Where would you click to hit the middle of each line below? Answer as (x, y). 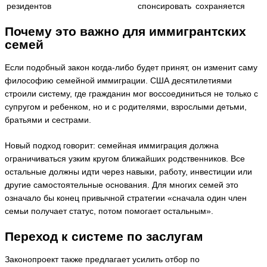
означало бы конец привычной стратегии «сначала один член (126, 198)
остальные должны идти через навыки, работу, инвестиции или (128, 172)
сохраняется (220, 7)
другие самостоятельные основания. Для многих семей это (122, 185)
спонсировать (164, 7)
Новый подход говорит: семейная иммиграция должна (112, 145)
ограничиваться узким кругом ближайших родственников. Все (125, 159)
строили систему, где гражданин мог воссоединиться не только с (131, 94)
